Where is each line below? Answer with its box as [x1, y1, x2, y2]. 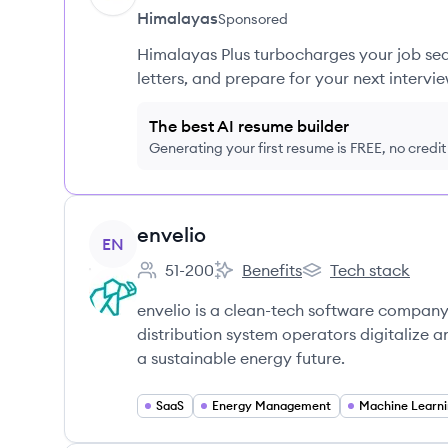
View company [88, 221, 199, 241]
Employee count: [136, 270, 261, 291]
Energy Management [212, 398, 331, 413]
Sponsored [218, 10, 288, 28]
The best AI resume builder [149, 116, 349, 136]
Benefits [242, 260, 302, 280]
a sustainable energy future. [137, 348, 345, 368]
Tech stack [330, 260, 410, 280]
